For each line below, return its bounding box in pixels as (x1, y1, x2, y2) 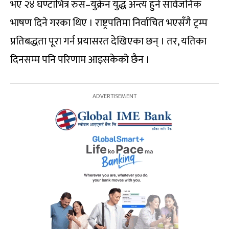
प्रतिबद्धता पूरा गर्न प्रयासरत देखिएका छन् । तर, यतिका (10, 32, 207, 50)
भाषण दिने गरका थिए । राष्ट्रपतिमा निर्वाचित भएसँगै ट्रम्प (10, 14, 208, 32)
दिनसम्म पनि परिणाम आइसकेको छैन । (10, 51, 150, 68)
